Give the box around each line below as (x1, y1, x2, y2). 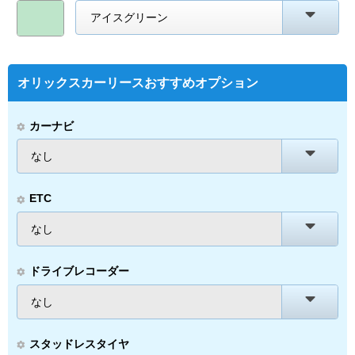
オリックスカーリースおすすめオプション (17, 76, 258, 90)
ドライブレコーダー (29, 265, 129, 278)
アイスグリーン (90, 11, 168, 25)
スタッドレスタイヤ (29, 337, 129, 350)
